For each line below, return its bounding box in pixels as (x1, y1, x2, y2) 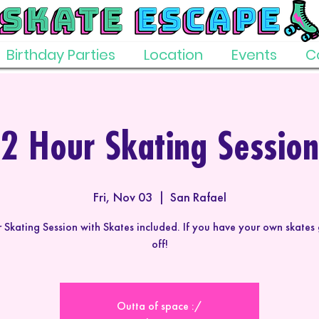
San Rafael (169, 189, 226, 205)
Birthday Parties (6, 45, 115, 65)
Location (144, 45, 203, 65)
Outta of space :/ (117, 298, 202, 313)
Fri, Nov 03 (93, 189, 152, 205)
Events (231, 45, 277, 65)
